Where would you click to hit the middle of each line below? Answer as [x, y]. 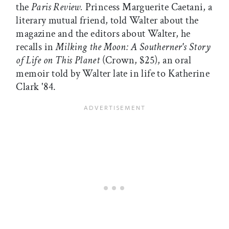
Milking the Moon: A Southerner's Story [133, 47]
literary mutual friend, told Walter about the [107, 21]
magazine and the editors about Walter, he [103, 34]
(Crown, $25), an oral [146, 61]
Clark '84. [36, 87]
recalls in [36, 47]
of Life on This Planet [59, 61]
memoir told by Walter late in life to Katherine [113, 74]
